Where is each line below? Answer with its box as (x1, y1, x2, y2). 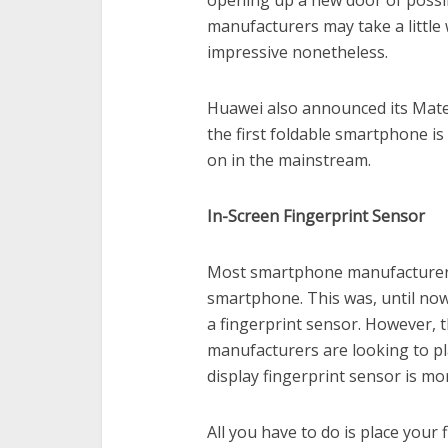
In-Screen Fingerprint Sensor (207, 205, 425, 227)
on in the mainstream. (207, 149, 371, 171)
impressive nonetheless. (207, 41, 388, 63)
